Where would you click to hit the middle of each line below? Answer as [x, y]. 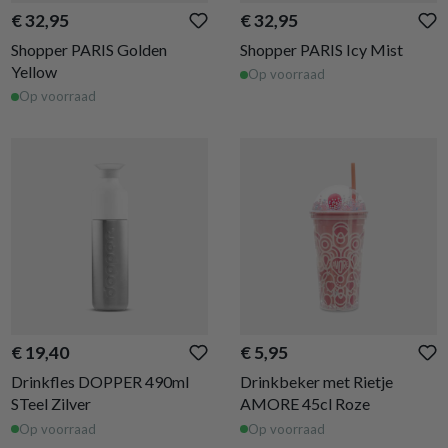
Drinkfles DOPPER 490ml [100, 381]
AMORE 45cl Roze [305, 403]
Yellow [34, 71]
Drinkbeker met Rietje [316, 381]
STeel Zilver [51, 403]
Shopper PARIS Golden [89, 49]
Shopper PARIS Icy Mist [321, 49]
